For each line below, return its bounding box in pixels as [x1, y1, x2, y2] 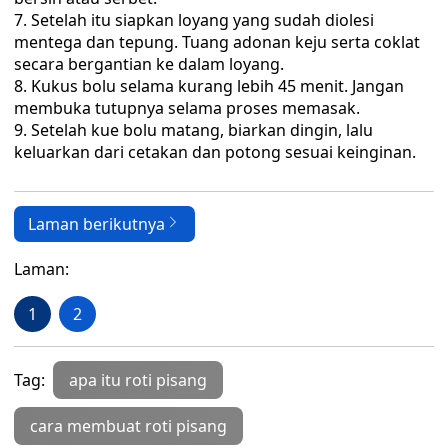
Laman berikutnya [28, 213, 165, 235]
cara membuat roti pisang [30, 415, 227, 437]
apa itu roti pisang [69, 369, 207, 391]
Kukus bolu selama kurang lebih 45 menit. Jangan [31, 75, 404, 97]
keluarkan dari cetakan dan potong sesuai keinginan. [14, 141, 416, 163]
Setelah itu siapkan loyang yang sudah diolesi [31, 9, 374, 31]
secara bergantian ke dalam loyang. [14, 53, 284, 75]
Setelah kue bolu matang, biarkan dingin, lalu [31, 119, 373, 141]
